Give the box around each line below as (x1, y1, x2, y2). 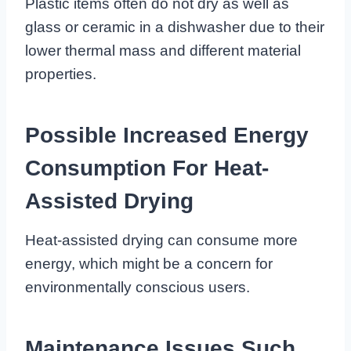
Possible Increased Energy (25, 123, 309, 148)
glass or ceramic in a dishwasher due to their (25, 19, 324, 36)
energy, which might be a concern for (25, 255, 273, 273)
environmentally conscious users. (25, 279, 250, 296)
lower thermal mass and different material (25, 42, 301, 60)
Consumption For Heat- (25, 156, 269, 181)
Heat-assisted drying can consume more (25, 232, 298, 249)
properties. (25, 66, 96, 83)
